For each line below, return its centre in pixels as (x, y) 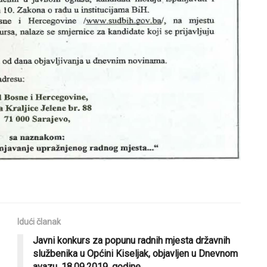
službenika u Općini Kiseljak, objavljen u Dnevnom (135, 253)
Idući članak (39, 221)
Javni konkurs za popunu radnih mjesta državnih (131, 240)
